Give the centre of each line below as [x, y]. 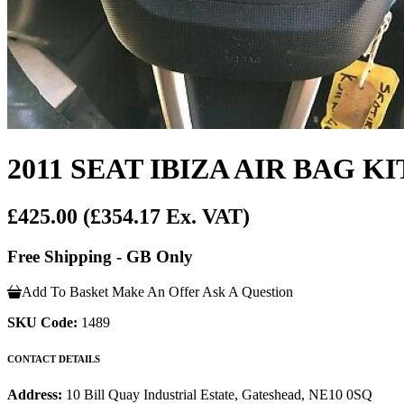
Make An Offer [156, 291]
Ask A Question [248, 291]
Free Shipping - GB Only [100, 257]
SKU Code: [42, 322]
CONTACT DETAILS [54, 358]
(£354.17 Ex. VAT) [166, 217]
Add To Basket [65, 291]
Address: [37, 394]
